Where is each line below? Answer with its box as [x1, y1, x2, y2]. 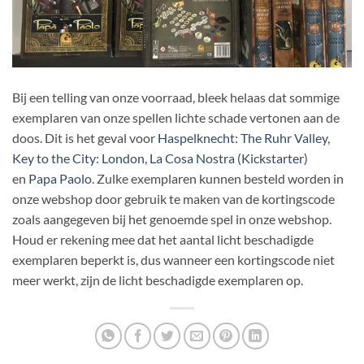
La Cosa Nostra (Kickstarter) [149, 150, 308, 167]
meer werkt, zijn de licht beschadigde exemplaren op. [12, 272, 303, 288]
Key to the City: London [12, 150, 145, 167]
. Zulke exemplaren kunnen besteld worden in [92, 171, 344, 187]
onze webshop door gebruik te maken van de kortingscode [12, 191, 335, 207]
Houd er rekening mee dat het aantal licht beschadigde [12, 232, 314, 248]
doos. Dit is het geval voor [12, 130, 158, 146]
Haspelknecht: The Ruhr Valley [158, 130, 327, 146]
